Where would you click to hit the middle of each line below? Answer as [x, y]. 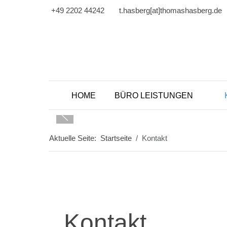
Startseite [116, 138]
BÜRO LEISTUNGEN [154, 96]
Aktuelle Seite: [75, 138]
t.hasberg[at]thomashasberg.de [171, 10]
